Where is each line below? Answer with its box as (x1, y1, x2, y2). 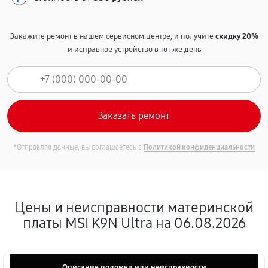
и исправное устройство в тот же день (67, 45, 201, 54)
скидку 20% (215, 32, 258, 41)
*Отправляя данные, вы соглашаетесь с (13, 143, 144, 151)
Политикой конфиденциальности (144, 143, 255, 151)
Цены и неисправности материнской (14, 199, 254, 216)
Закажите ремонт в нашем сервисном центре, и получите (10, 32, 215, 41)
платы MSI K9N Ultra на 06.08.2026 (22, 215, 246, 232)
